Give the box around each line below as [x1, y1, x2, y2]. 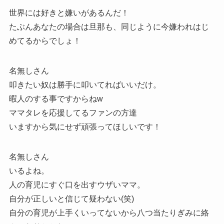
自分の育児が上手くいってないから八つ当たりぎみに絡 [8, 208, 209, 217]
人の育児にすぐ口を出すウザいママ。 [8, 180, 145, 189]
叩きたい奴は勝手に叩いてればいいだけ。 [8, 80, 161, 89]
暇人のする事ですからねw [8, 94, 103, 103]
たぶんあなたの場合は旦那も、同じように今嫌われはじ [8, 22, 209, 31]
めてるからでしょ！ [8, 36, 81, 45]
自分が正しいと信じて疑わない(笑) [8, 194, 134, 203]
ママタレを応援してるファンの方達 [8, 108, 137, 117]
